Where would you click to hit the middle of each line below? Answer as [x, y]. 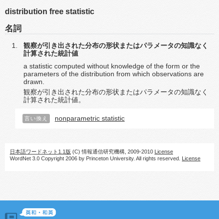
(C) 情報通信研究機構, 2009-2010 [113, 152]
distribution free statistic [50, 11]
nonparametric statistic [90, 118]
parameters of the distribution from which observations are [114, 74]
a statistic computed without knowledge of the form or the [112, 66]
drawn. [34, 82]
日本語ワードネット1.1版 [40, 152]
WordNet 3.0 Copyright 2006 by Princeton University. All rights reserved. [96, 158]
